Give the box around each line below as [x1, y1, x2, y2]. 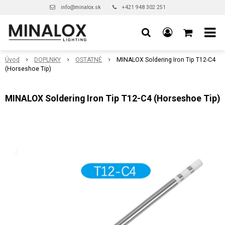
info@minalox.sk [60, 4, 101, 11]
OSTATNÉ [75, 56, 102, 63]
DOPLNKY [34, 56, 61, 63]
